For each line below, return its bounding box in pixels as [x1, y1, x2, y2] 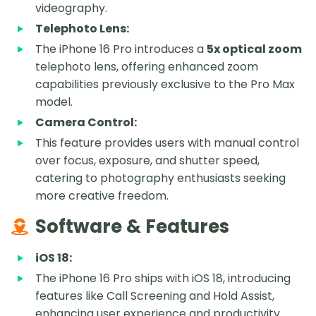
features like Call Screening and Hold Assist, [35, 288, 274, 305]
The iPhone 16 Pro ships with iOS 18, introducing [35, 270, 291, 287]
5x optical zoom [207, 41, 302, 58]
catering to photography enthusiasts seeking [35, 170, 286, 187]
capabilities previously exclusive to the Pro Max [35, 76, 295, 93]
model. [35, 94, 73, 111]
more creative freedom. [35, 188, 169, 205]
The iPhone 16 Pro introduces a [35, 41, 207, 58]
